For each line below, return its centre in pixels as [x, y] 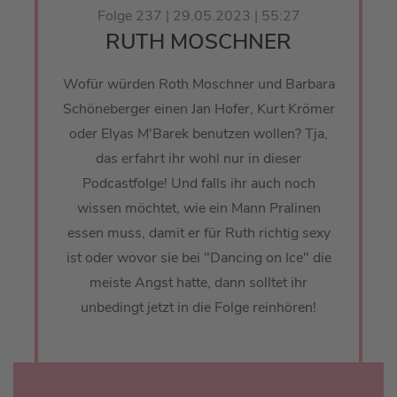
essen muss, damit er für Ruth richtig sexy [198, 234]
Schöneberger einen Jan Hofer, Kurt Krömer [198, 109]
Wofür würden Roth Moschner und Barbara [198, 85]
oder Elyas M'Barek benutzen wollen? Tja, [198, 134]
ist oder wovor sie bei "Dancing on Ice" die [198, 258]
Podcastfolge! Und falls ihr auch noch [198, 184]
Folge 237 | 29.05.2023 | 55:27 [198, 16]
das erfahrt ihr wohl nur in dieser [198, 159]
